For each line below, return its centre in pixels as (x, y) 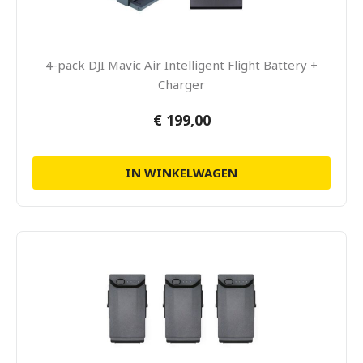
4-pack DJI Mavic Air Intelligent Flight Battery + (181, 65)
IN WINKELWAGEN (181, 173)
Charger (181, 84)
